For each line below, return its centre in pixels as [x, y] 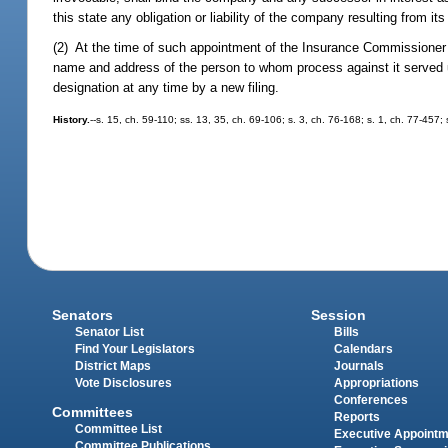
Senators [83, 315]
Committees [93, 411]
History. [72, 120]
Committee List [119, 428]
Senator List [110, 332]
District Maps [113, 366]
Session [338, 315]
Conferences [370, 400]
